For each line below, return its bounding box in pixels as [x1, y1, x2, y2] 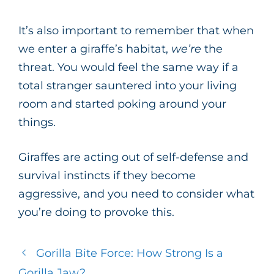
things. [18, 115, 56, 129]
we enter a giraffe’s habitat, [18, 42, 171, 56]
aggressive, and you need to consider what [18, 187, 254, 201]
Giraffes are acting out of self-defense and [18, 150, 248, 164]
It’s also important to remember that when [18, 23, 254, 37]
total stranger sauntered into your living [18, 78, 237, 92]
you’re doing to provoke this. [18, 205, 174, 219]
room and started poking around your [18, 97, 226, 111]
